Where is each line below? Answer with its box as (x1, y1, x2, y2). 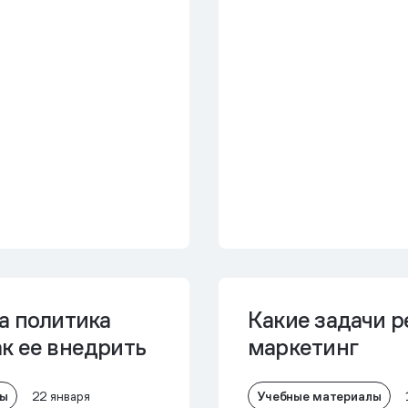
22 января (31, 388, 90, 404)
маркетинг (248, 332, 358, 362)
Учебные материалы (257, 387, 382, 404)
